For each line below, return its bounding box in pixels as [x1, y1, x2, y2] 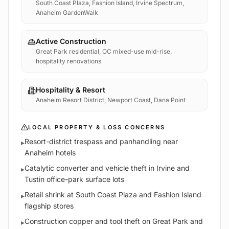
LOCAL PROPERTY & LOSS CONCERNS [28, 124, 165, 131]
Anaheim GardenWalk [36, 9, 98, 17]
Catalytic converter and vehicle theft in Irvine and [25, 164, 190, 173]
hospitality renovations [36, 57, 101, 65]
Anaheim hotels [25, 148, 76, 157]
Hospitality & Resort [36, 85, 105, 95]
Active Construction [36, 37, 106, 46]
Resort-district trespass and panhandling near [25, 137, 178, 146]
